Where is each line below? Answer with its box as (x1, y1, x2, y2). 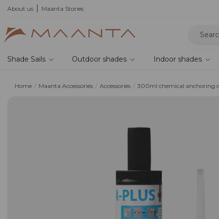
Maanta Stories (42, 5, 84, 12)
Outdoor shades (72, 55, 127, 64)
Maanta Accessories (39, 82, 93, 89)
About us (7, 5, 33, 12)
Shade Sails (7, 55, 45, 64)
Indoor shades (153, 55, 202, 64)
